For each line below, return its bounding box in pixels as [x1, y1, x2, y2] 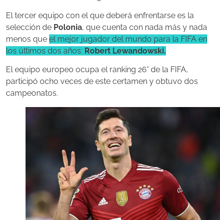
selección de [6, 22, 52, 32]
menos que [6, 34, 49, 44]
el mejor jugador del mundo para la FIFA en [49, 34, 207, 44]
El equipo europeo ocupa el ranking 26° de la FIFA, [6, 65, 188, 75]
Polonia [52, 22, 82, 32]
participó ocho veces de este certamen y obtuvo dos [6, 77, 198, 86]
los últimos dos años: [6, 46, 82, 55]
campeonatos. [6, 88, 58, 98]
